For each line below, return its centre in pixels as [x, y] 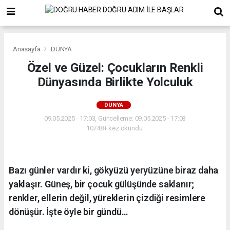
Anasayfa [27, 49]
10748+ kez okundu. [115, 128]
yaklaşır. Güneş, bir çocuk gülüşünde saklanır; [102, 184]
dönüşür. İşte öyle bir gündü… [68, 212]
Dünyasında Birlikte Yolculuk [115, 82]
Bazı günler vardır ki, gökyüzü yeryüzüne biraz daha [114, 170]
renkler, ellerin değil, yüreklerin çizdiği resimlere [107, 198]
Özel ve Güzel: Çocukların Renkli [115, 68]
